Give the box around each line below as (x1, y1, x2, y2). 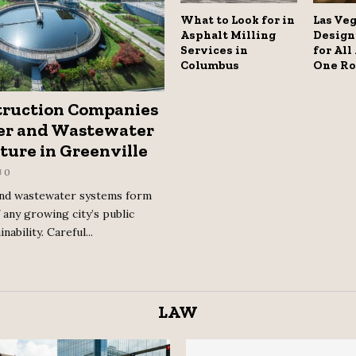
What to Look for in (180, 12, 295, 27)
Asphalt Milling (180, 27, 276, 42)
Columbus (180, 57, 239, 72)
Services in (180, 42, 248, 57)
